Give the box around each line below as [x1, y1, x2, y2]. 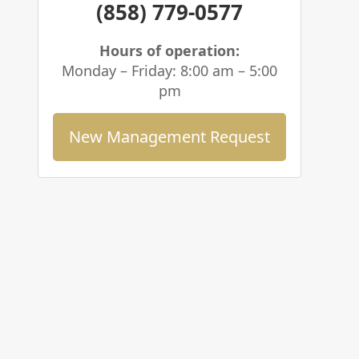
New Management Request [69, 126, 271, 147]
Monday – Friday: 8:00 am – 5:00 [62, 61, 278, 80]
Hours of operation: [99, 41, 240, 60]
